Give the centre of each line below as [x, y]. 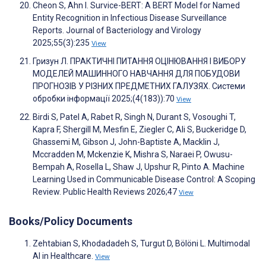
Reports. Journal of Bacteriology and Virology [117, 31]
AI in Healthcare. [64, 256]
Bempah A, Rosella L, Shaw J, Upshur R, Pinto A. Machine [139, 167]
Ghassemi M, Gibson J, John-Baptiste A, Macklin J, [126, 142]
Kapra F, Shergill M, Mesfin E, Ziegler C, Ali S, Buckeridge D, [140, 130]
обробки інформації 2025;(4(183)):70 [104, 99]
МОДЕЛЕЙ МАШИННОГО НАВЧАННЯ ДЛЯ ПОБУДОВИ [136, 74]
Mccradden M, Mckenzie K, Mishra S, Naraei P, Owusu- [133, 155]
